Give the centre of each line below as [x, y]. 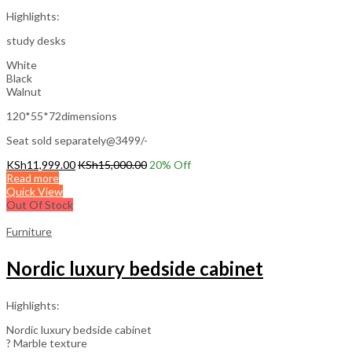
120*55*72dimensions [62, 116]
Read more [33, 178]
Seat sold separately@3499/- [77, 141]
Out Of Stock [40, 205]
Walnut [24, 92]
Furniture [29, 232]
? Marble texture [47, 343]
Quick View [35, 192]
